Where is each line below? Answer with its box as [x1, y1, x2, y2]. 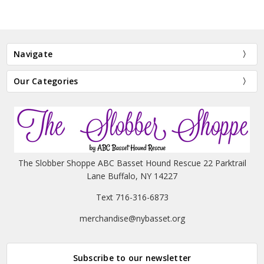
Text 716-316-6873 [95, 192, 169, 203]
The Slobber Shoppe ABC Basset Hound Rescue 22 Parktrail [18, 157, 246, 169]
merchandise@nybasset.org [79, 213, 185, 225]
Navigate [14, 48, 53, 60]
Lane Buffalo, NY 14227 [87, 170, 177, 182]
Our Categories [14, 75, 78, 87]
